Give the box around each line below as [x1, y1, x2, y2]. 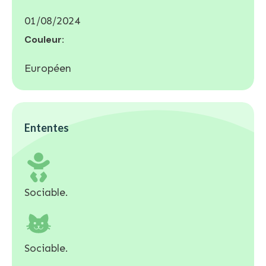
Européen [24, 61, 71, 75]
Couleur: [24, 33, 64, 46]
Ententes [24, 121, 69, 134]
